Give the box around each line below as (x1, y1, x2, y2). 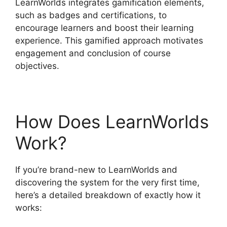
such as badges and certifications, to (15, 10, 167, 21)
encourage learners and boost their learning (15, 23, 194, 33)
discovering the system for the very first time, (15, 177, 200, 188)
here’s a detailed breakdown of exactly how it (15, 190, 201, 201)
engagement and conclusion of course (15, 48, 171, 59)
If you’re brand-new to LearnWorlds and (15, 165, 177, 175)
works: (15, 203, 42, 213)
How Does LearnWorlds (15, 111, 209, 133)
